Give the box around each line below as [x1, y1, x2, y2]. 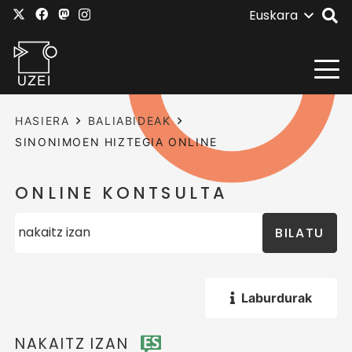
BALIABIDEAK [87, 114, 171, 127]
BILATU [275, 223, 324, 242]
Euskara [248, 6, 298, 24]
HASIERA [15, 114, 70, 127]
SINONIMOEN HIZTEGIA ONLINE [15, 135, 218, 148]
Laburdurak [240, 289, 312, 306]
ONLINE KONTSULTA [15, 181, 229, 205]
